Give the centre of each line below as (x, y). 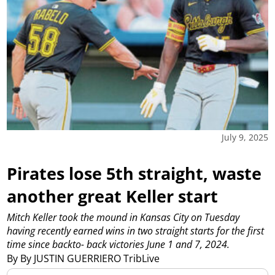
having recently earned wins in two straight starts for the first (136, 230)
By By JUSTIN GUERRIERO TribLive (85, 258)
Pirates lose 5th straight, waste (134, 174)
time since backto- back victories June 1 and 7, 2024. (118, 244)
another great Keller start (113, 196)
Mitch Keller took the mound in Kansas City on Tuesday (123, 217)
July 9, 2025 (245, 137)
